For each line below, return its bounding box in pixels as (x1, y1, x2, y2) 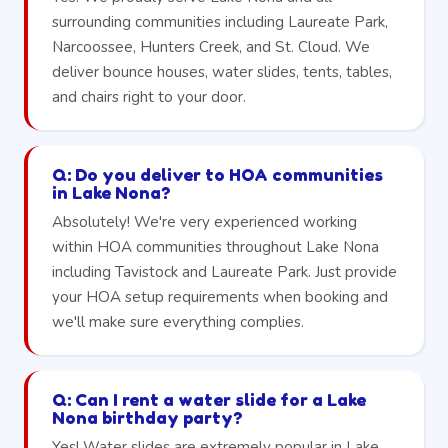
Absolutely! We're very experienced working (52, 211, 357, 232)
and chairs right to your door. (52, 86, 246, 107)
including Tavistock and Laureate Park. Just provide (52, 261, 397, 282)
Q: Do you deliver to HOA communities (52, 164, 383, 185)
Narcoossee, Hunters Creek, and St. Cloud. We (52, 36, 370, 57)
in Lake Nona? (52, 182, 170, 203)
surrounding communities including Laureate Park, (52, 11, 388, 32)
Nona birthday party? (52, 407, 242, 428)
